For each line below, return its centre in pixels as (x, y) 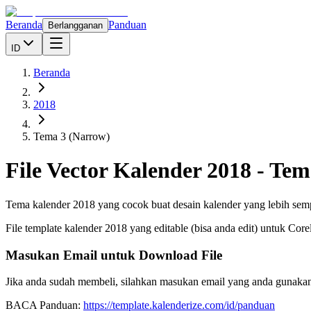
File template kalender (55, 228)
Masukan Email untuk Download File (114, 255)
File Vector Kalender (106, 170)
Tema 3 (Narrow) (72, 136)
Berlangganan (75, 25)
